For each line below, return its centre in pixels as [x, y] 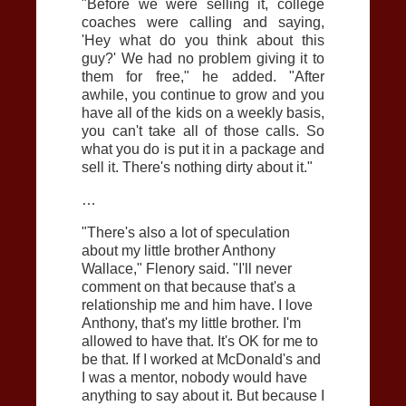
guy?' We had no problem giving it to [203, 59]
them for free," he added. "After [203, 77]
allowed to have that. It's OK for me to [200, 342]
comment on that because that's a [188, 287]
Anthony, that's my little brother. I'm [191, 324]
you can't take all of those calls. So [203, 131]
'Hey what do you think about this [203, 41]
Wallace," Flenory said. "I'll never [187, 269]
